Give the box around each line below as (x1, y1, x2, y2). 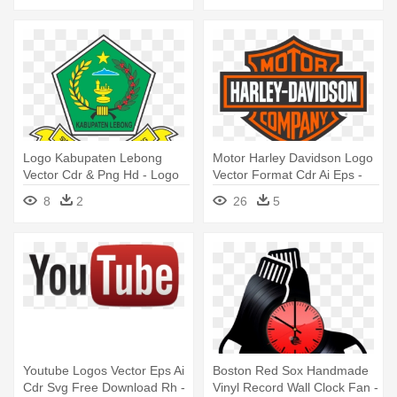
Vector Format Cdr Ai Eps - (213, 167, 362, 183)
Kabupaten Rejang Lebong (23, 184, 174, 199)
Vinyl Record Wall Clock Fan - (213, 380, 378, 395)
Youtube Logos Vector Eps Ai (23, 363, 184, 378)
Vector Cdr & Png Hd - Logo (23, 167, 179, 183)
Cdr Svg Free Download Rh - (23, 380, 185, 395)
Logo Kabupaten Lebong (23, 151, 162, 166)
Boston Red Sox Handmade (213, 363, 369, 378)
